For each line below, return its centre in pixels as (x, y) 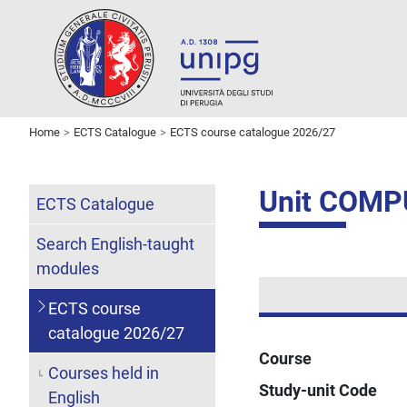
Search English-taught (115, 243)
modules (68, 268)
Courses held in (103, 372)
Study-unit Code (318, 390)
